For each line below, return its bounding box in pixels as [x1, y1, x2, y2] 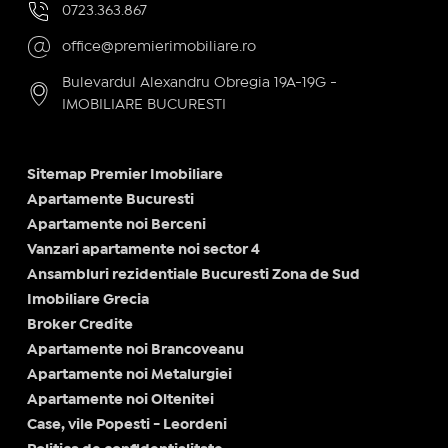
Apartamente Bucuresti [26, 193, 194, 206]
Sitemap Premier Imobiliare [26, 168, 223, 181]
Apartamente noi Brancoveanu [26, 343, 244, 356]
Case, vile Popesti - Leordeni [26, 418, 227, 431]
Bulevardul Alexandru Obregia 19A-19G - [61, 76, 337, 89]
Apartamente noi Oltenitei [26, 393, 214, 406]
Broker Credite [26, 318, 133, 331]
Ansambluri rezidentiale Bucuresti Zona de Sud [26, 268, 360, 281]
